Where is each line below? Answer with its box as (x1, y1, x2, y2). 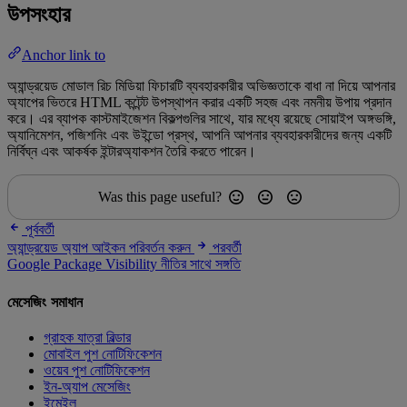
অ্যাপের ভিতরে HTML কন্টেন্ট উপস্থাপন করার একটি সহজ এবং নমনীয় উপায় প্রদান (7, 94, 392, 111)
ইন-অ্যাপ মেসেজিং (44, 378, 131, 394)
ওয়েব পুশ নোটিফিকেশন (44, 362, 150, 378)
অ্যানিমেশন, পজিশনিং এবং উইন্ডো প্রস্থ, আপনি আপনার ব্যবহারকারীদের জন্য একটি (7, 127, 392, 144)
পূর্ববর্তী (25, 222, 55, 238)
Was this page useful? (98, 189, 222, 205)
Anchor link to (22, 47, 105, 64)
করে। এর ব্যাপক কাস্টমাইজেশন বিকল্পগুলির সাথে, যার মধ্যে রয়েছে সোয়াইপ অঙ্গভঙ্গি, (7, 111, 396, 127)
